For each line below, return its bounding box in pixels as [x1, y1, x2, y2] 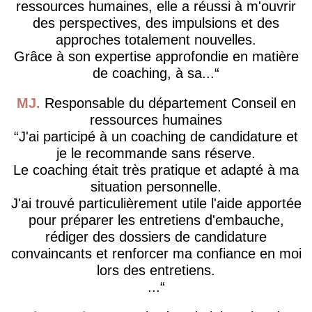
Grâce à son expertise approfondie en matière [13, 48, 299, 64]
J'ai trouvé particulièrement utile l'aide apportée [10, 196, 302, 211]
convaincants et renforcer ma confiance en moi [10, 246, 302, 261]
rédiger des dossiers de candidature [45, 229, 267, 244]
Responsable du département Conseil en [40, 95, 296, 111]
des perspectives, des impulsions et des [33, 15, 279, 31]
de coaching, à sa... [93, 65, 214, 81]
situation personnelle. [91, 179, 221, 194]
